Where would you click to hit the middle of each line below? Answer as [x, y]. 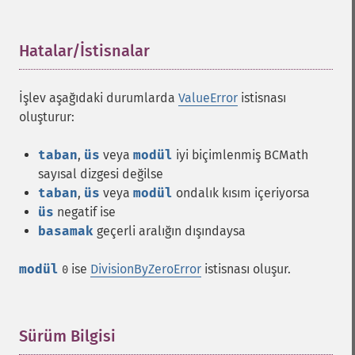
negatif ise [85, 212]
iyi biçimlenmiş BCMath [240, 155]
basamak [66, 231]
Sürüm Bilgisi [67, 336]
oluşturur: [47, 117]
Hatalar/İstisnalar [84, 51]
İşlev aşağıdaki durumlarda [99, 98]
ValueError [208, 98]
